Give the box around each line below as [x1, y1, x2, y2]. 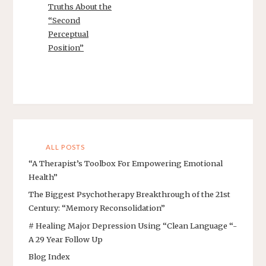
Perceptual [48, 29, 89, 39]
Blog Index [28, 252, 70, 262]
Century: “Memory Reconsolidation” [28, 203, 165, 213]
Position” [48, 43, 84, 53]
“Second [48, 15, 81, 26]
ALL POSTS [45, 143, 85, 151]
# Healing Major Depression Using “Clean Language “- [28, 220, 237, 230]
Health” [28, 172, 58, 182]
